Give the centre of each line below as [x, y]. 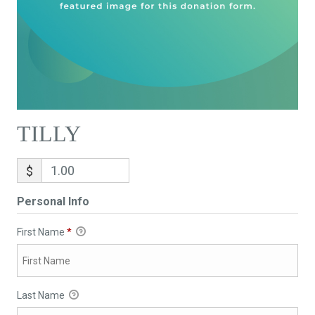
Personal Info [53, 202]
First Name [41, 232]
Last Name [41, 296]
